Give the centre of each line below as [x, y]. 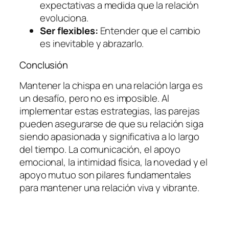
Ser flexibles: [69, 31]
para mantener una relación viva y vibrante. [109, 188]
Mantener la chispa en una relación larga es [111, 86]
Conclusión [44, 65]
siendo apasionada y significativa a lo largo [109, 137]
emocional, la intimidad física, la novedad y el [114, 162]
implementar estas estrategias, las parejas [110, 111]
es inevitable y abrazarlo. [92, 44]
